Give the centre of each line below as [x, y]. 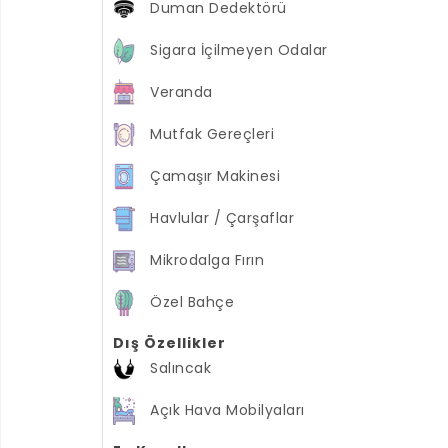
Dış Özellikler [169, 343]
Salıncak [180, 367]
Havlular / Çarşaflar [222, 217]
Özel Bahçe [192, 301]
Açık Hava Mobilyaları [227, 409]
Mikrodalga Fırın [207, 259]
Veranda [181, 91]
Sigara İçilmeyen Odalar [239, 49]
